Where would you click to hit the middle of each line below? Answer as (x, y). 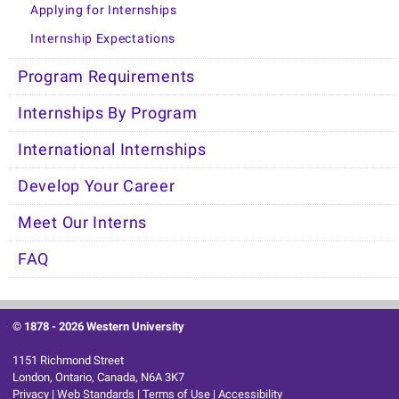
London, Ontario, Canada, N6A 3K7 (99, 378)
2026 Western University (122, 327)
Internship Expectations (103, 39)
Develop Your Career (97, 187)
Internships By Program (108, 114)
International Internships (112, 150)
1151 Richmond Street (69, 361)
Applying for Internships (104, 11)
